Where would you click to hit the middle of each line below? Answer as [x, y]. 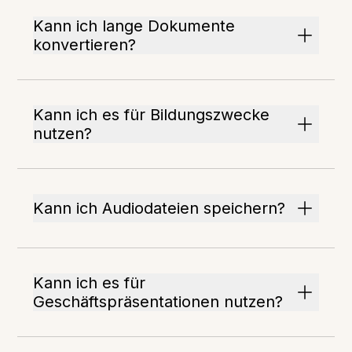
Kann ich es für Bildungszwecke [152, 115]
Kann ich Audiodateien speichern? [159, 208]
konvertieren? [85, 45]
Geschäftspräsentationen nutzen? [158, 302]
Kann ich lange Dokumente [134, 26]
